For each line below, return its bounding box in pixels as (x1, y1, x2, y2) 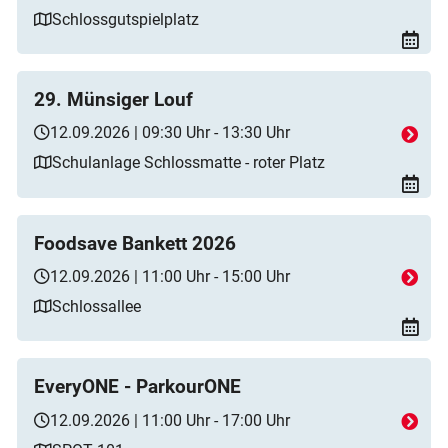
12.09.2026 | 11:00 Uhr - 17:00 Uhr (50, 410, 290, 430)
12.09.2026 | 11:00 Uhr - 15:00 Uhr (50, 267, 290, 287)
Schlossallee (52, 297, 141, 317)
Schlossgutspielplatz (52, 9, 199, 29)
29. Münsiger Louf (34, 88, 193, 111)
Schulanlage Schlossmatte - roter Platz (52, 153, 325, 173)
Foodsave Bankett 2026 (34, 232, 236, 255)
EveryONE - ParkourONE (34, 376, 241, 399)
